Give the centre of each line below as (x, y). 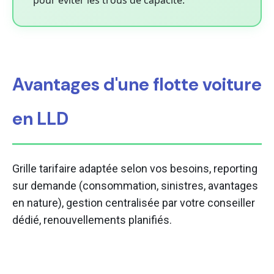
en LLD (40, 119)
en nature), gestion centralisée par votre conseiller (134, 203)
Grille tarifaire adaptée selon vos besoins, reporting (135, 169)
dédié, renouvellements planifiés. (92, 220)
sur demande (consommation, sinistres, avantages (135, 186)
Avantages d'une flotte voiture (137, 85)
